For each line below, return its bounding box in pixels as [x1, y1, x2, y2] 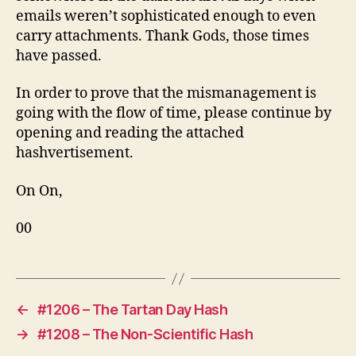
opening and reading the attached [16, 124, 244, 143]
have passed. [16, 46, 102, 65]
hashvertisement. [16, 144, 133, 163]
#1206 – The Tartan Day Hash [37, 301, 228, 319]
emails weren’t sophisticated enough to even [16, 6, 316, 25]
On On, [16, 181, 63, 200]
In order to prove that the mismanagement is [16, 84, 316, 103]
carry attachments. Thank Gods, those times [16, 26, 309, 45]
